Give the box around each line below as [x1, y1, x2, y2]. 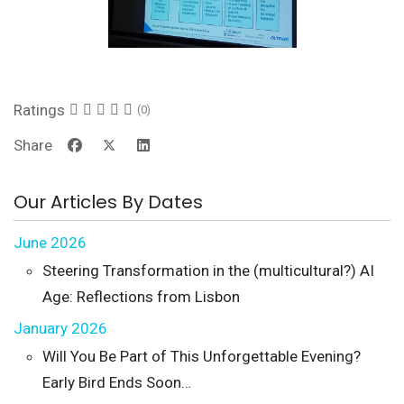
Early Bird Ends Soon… [42, 372, 191, 391]
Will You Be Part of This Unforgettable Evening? [42, 346, 361, 365]
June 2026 [14, 233, 87, 252]
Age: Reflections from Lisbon [42, 287, 240, 306]
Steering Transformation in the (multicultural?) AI [42, 261, 374, 280]
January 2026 [14, 318, 107, 337]
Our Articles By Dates [14, 188, 203, 215]
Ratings [14, 100, 65, 119]
